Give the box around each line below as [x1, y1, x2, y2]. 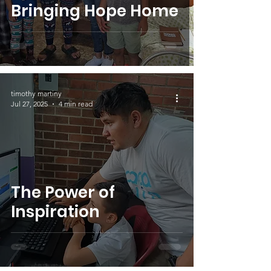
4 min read [59, 99, 93, 108]
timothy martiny [11, 89, 62, 98]
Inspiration [11, 201, 100, 223]
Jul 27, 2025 [11, 99, 48, 108]
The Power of [11, 181, 115, 203]
